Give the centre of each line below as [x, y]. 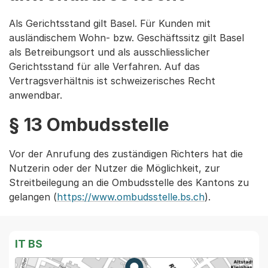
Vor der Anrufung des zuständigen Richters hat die [126, 154]
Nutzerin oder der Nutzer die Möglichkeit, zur [115, 168]
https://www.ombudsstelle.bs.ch [131, 197]
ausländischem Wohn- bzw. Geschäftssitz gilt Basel [127, 38]
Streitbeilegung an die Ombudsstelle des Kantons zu [129, 182]
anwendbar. [36, 95]
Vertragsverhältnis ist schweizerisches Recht [112, 81]
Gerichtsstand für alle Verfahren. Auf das [104, 66]
